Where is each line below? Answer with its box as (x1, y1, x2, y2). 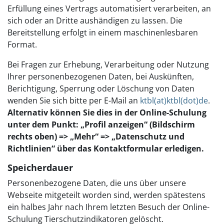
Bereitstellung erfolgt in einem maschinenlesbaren (7, 27, 198, 38)
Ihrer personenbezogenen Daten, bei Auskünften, (7, 71, 194, 82)
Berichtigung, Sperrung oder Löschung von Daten (7, 83, 194, 94)
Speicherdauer (7, 161, 73, 174)
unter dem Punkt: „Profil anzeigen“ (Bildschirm (7, 119, 195, 130)
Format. (7, 39, 37, 50)
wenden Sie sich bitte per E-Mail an (7, 95, 140, 106)
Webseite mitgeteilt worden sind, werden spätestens (7, 189, 205, 201)
